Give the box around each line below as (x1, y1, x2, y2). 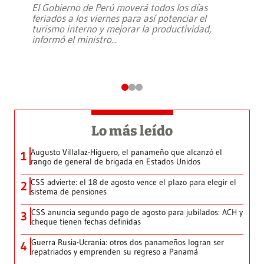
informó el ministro (32, 33, 111, 46)
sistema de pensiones (31, 186, 107, 197)
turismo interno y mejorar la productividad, (32, 22, 212, 35)
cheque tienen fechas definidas (31, 216, 141, 227)
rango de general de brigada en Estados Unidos (31, 156, 200, 167)
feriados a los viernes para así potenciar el (32, 12, 206, 25)
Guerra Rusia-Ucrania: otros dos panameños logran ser (31, 237, 224, 248)
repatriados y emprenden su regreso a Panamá (31, 246, 198, 258)
